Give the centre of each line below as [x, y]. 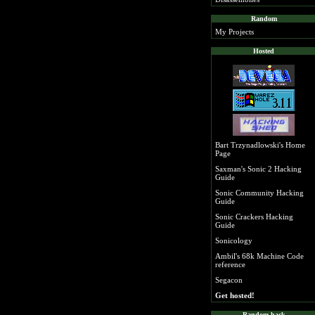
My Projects [234, 32]
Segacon [229, 280]
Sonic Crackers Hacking [254, 217]
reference [230, 264]
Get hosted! [235, 295]
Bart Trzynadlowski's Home [260, 145]
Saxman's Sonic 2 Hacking [258, 169]
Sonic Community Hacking [259, 193]
